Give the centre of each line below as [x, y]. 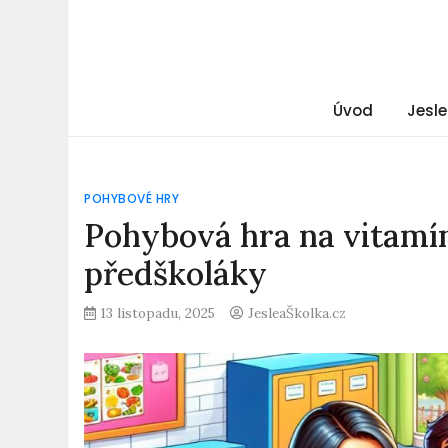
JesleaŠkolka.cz [297, 313]
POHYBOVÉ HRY [132, 198]
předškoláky [176, 273]
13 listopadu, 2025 [158, 313]
